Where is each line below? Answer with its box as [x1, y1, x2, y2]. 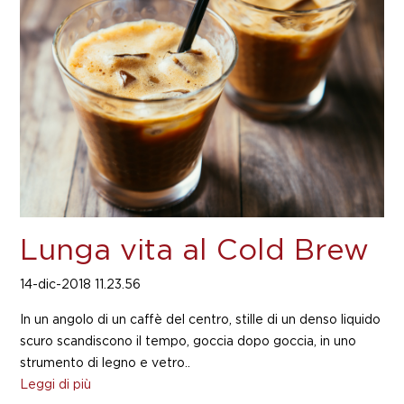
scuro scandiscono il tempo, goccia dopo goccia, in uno [20, 335, 357, 348]
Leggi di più [20, 378, 92, 391]
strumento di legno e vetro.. [20, 356, 191, 370]
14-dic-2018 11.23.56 [20, 279, 142, 292]
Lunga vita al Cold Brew [20, 236, 370, 266]
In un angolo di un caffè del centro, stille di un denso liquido [20, 313, 381, 326]
